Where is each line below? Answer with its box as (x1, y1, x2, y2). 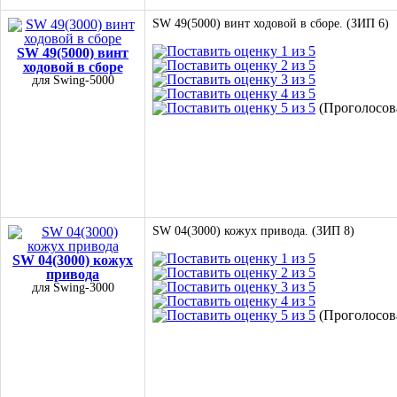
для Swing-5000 (31, 74, 114, 87)
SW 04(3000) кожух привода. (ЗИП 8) (152, 224, 354, 237)
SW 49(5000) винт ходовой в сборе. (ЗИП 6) (152, 17, 389, 30)
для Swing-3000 (31, 281, 114, 294)
